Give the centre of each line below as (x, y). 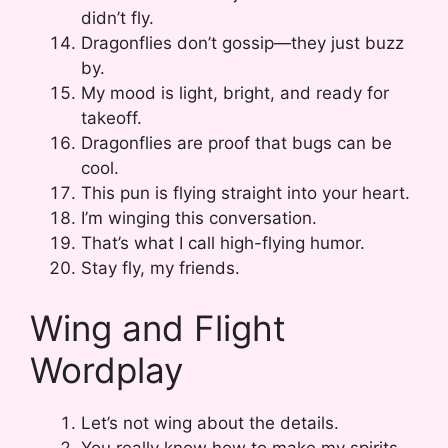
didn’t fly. (117, 18)
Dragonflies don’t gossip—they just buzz (242, 43)
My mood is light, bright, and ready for (235, 93)
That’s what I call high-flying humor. (223, 243)
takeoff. (111, 118)
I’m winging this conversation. (199, 218)
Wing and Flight (158, 327)
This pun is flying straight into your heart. (245, 193)
